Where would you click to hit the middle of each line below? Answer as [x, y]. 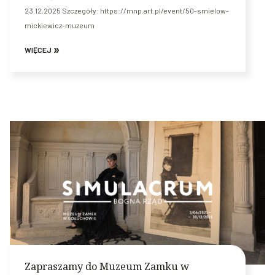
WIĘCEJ [39, 50]
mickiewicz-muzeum [60, 25]
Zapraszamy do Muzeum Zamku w [107, 267]
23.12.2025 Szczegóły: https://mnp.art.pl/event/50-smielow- [127, 11]
